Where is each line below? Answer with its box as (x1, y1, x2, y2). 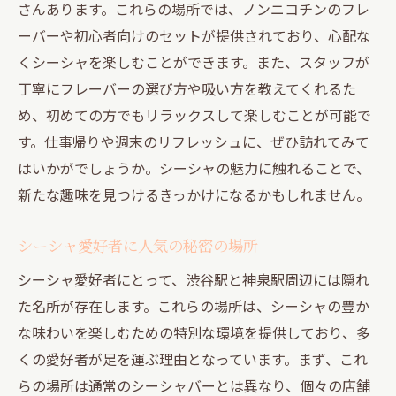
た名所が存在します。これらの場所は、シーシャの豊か (18, 294, 369, 316)
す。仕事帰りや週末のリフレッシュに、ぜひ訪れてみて (18, 130, 369, 152)
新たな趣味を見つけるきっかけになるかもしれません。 (18, 183, 370, 205)
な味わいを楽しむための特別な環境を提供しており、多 (18, 321, 370, 343)
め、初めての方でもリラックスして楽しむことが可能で (18, 103, 371, 126)
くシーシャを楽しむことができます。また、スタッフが (18, 50, 369, 72)
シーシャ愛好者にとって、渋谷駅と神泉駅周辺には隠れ (18, 268, 369, 290)
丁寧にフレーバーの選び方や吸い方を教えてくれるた (18, 77, 356, 99)
